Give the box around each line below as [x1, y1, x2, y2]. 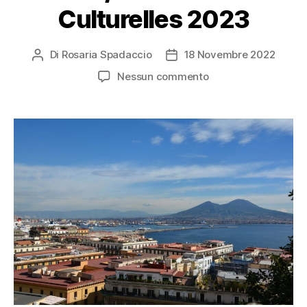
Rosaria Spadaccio [61, 47, 152, 61]
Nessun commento [117, 69, 209, 83]
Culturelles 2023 [58, 3, 249, 34]
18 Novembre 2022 [184, 47, 275, 61]
